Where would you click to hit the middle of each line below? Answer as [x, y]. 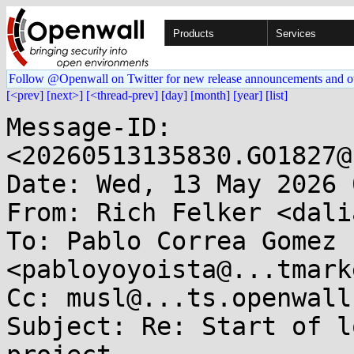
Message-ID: [89, 127]
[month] [210, 95]
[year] [248, 95]
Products [194, 34]
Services [296, 34]
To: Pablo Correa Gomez [171, 241]
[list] [277, 95]
